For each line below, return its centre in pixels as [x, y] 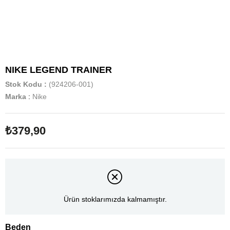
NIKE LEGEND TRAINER [59, 70]
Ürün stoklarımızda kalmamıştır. [115, 199]
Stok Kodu [24, 84]
